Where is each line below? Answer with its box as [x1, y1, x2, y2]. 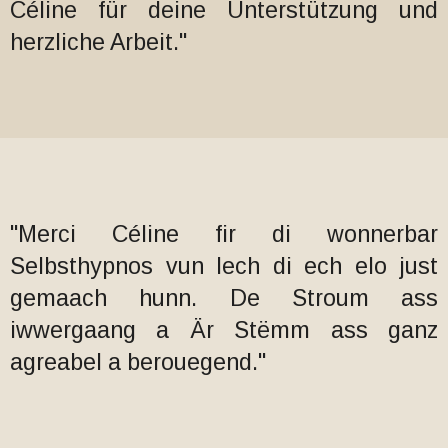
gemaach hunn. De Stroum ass [10, 285, 438, 311]
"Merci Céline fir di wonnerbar [10, 221, 438, 247]
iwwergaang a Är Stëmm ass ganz [10, 317, 438, 343]
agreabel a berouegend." [10, 349, 266, 375]
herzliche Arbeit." [10, 29, 187, 55]
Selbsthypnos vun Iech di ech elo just [10, 253, 438, 279]
